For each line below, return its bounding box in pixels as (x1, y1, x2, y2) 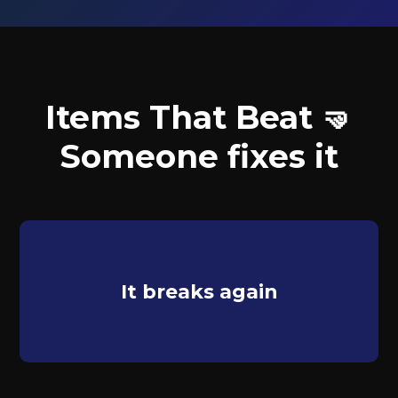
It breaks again (120, 279, 278, 304)
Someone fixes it (60, 137, 338, 176)
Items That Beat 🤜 (44, 98, 354, 137)
